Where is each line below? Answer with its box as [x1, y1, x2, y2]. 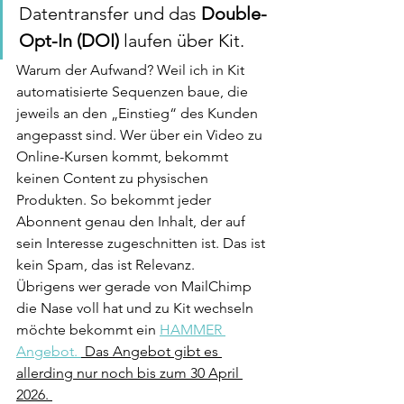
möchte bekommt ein [16, 320, 160, 338]
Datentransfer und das [19, 2, 201, 24]
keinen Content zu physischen [16, 169, 212, 187]
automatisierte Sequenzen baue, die [16, 82, 252, 100]
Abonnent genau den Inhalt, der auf [16, 212, 249, 230]
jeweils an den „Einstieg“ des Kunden [16, 104, 262, 122]
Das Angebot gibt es [81, 342, 222, 360]
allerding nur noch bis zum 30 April [16, 363, 243, 381]
